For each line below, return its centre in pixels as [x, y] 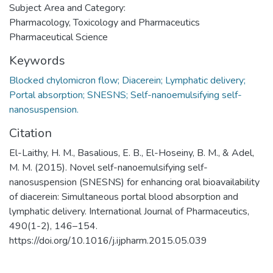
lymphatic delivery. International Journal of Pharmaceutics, [129, 211]
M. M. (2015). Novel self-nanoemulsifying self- [108, 167]
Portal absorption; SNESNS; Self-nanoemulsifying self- [126, 95]
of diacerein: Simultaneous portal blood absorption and [124, 197]
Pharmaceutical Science [58, 37]
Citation [30, 133]
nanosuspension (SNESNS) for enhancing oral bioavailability [134, 182]
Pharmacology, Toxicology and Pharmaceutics [105, 22]
